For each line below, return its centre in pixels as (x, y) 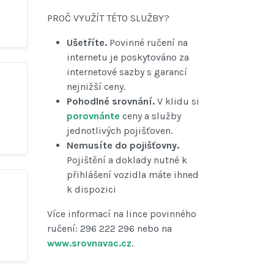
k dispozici (91, 190)
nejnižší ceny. (96, 87)
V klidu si (177, 102)
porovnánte (94, 116)
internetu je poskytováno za (128, 57)
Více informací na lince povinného (122, 214)
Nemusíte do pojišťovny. (123, 146)
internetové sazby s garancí (127, 72)
